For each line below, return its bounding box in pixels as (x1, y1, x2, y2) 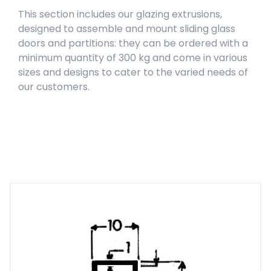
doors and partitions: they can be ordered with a (18, 36, 248, 50)
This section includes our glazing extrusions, (18, 7, 222, 21)
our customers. (18, 79, 90, 94)
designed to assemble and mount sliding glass (18, 21, 235, 36)
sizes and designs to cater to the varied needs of (18, 65, 248, 79)
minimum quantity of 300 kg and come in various (18, 50, 247, 65)
